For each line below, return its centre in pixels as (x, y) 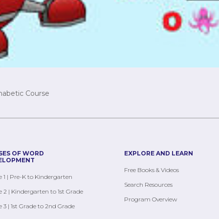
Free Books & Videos (151, 170)
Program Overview (150, 199)
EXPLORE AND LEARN (158, 153)
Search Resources (148, 184)
